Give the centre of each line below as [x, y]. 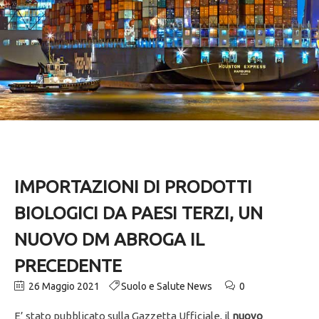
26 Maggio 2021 [63, 287]
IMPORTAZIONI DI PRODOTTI [133, 187]
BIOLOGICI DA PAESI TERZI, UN [138, 213]
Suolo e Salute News [167, 287]
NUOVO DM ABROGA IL [109, 240]
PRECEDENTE [68, 266]
